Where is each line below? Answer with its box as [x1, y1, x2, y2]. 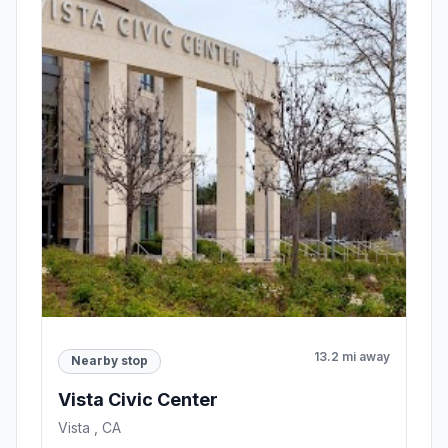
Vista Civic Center [58, 388, 218, 410]
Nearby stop [71, 353, 148, 369]
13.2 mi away [314, 348, 390, 364]
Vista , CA [58, 418, 121, 436]
